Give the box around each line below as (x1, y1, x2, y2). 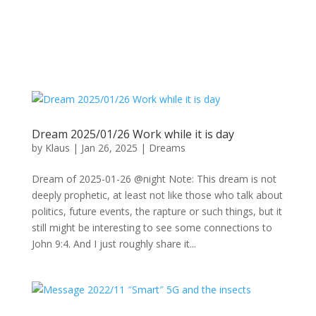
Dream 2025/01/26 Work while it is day (31, 126, 234, 142)
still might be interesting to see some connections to (31, 221, 272, 234)
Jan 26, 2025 (80, 141, 138, 154)
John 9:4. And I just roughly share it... (31, 237, 196, 250)
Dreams (148, 141, 186, 154)
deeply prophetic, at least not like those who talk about (31, 188, 283, 202)
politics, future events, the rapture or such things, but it (31, 205, 282, 218)
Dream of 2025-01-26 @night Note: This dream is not (31, 172, 276, 186)
